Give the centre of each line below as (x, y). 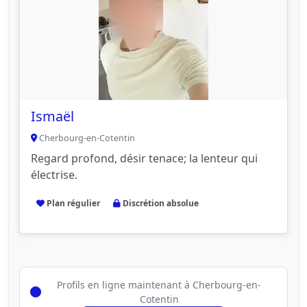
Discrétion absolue (160, 204)
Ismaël (52, 116)
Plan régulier (72, 204)
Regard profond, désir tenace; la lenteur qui (144, 159)
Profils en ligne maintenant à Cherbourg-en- (159, 284)
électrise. (54, 175)
